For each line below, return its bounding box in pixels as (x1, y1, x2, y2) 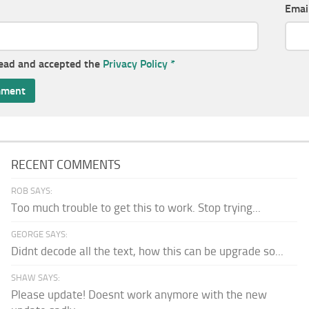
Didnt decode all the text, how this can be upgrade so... (11, 244, 284, 259)
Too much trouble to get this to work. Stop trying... (11, 201, 261, 215)
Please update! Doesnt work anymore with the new (11, 288, 268, 302)
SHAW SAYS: (11, 272, 61, 283)
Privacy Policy (103, 57, 168, 71)
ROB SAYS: (11, 186, 53, 197)
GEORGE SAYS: (11, 229, 68, 240)
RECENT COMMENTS (11, 157, 121, 173)
